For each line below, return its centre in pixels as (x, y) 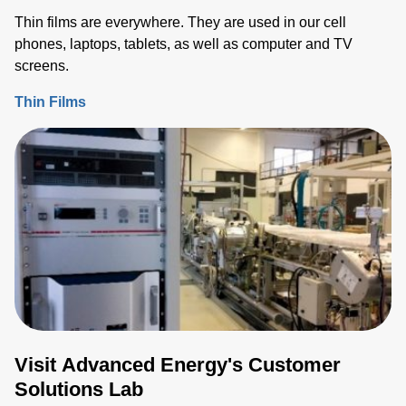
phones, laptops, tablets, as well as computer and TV (184, 43)
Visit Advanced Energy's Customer (178, 364)
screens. (42, 65)
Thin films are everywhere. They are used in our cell (180, 22)
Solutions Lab (79, 389)
